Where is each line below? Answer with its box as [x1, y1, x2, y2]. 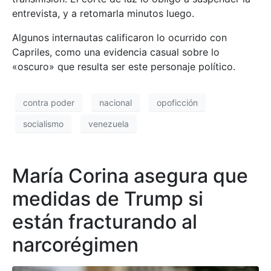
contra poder [23, 97, 74, 108]
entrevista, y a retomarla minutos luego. [12, 7, 194, 20]
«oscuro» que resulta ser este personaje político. [12, 60, 235, 73]
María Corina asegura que [12, 164, 248, 188]
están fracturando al [12, 210, 197, 234]
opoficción [157, 97, 198, 108]
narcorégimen [12, 233, 139, 257]
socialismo [23, 118, 64, 129]
